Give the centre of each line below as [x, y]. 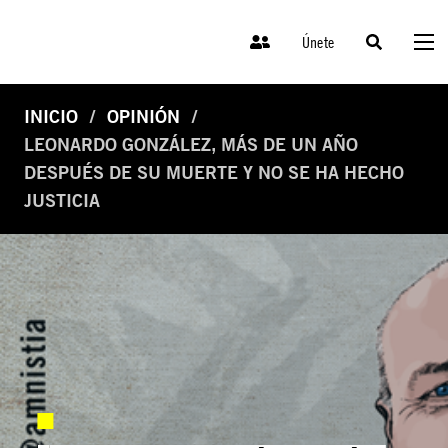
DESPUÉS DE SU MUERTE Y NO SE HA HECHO [214, 173]
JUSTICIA [62, 201]
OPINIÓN [143, 117]
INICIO [51, 117]
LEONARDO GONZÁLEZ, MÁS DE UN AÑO [191, 145]
